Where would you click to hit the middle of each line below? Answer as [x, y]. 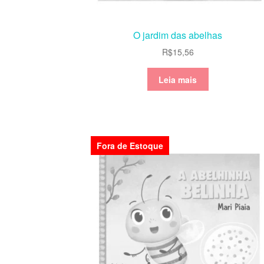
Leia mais [178, 79]
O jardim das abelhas [178, 35]
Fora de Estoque [130, 146]
